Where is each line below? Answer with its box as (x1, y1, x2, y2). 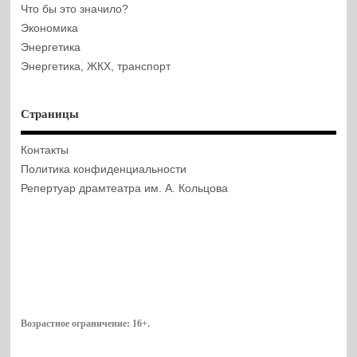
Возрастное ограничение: (21, 317, 133, 329)
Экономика (21, 22, 79, 35)
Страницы (21, 108, 80, 121)
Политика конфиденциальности (21, 163, 187, 175)
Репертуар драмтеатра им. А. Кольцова (21, 182, 229, 194)
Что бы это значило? (21, 3, 129, 16)
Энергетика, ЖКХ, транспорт (21, 61, 171, 73)
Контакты (21, 143, 69, 156)
